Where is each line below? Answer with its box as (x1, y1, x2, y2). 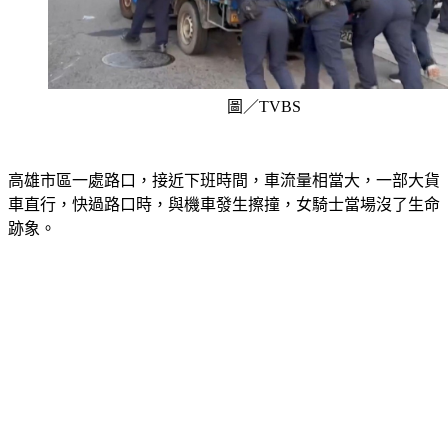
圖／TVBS (227, 74, 301, 91)
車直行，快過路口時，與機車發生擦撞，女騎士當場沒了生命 (8, 172, 440, 189)
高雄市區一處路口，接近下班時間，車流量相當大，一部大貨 (8, 148, 440, 165)
